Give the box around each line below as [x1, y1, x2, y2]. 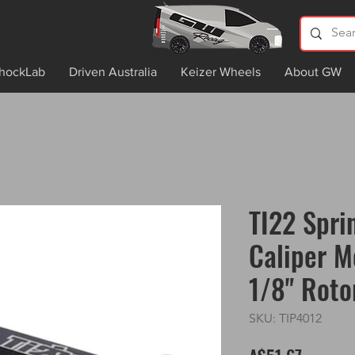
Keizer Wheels [181, 65, 261, 78]
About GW [284, 65, 342, 78]
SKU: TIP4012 [249, 310, 322, 326]
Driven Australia [69, 65, 157, 78]
